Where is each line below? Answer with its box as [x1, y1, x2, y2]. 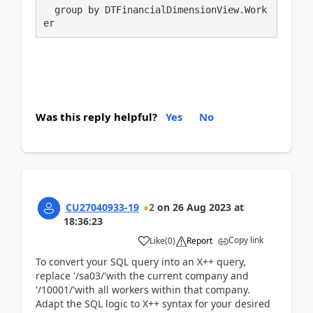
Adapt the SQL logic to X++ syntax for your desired [36, 297, 270, 310]
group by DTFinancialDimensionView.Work [43, 3, 54, 15]
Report [187, 235, 212, 247]
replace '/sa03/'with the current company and [36, 269, 249, 282]
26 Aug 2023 [173, 201, 231, 214]
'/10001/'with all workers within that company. [36, 283, 250, 296]
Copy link [228, 234, 263, 246]
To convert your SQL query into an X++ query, [36, 255, 246, 268]
